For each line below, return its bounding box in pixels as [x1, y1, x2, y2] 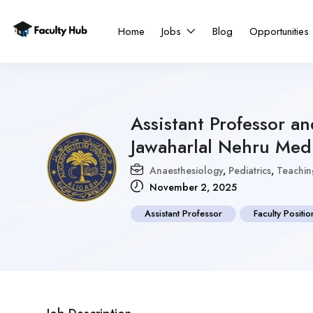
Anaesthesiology [150, 163, 223, 177]
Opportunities [249, 23, 310, 39]
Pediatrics [228, 163, 271, 177]
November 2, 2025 [147, 180, 237, 194]
